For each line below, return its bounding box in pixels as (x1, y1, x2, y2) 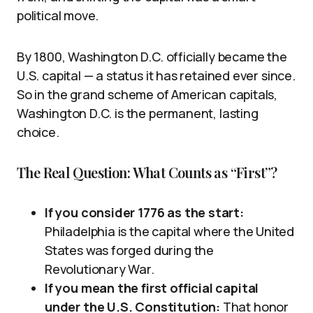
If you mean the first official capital (45, 279, 259, 296)
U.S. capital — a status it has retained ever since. (17, 66, 296, 84)
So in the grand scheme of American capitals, (17, 85, 278, 103)
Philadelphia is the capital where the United (45, 222, 295, 240)
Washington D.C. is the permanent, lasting (17, 104, 259, 122)
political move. (17, 6, 99, 24)
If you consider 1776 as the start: (45, 203, 244, 221)
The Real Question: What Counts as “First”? (17, 162, 277, 182)
